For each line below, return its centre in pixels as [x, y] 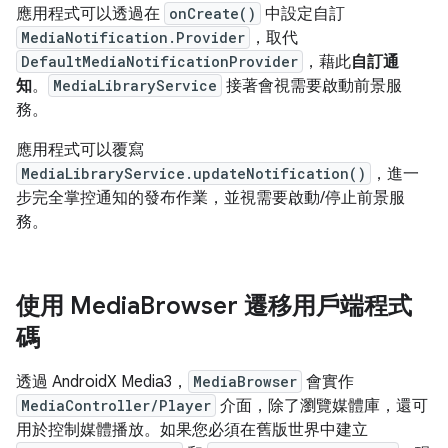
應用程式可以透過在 [90, 14]
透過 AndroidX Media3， [102, 382]
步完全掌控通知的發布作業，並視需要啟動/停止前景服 [210, 198]
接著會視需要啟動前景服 [312, 86]
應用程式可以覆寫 [80, 150]
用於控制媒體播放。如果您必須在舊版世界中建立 [192, 430]
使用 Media [78, 306]
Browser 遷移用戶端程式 [276, 306]
